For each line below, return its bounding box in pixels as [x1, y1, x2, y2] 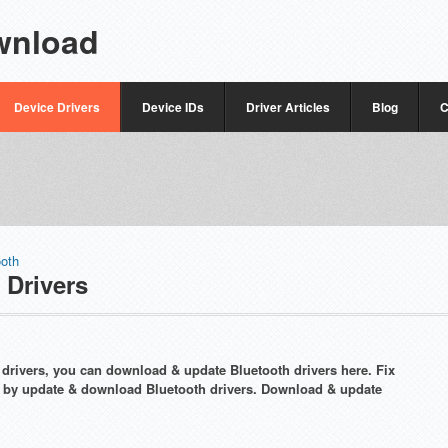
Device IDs [142, 98, 204, 116]
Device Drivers [14, 98, 100, 116]
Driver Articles [246, 98, 330, 116]
